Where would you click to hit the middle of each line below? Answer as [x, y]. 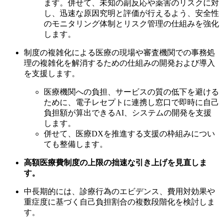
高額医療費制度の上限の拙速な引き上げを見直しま [115, 163]
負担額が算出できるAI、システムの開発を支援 [128, 113]
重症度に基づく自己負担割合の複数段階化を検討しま [119, 202]
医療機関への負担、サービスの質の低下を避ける [131, 92]
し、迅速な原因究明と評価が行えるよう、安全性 [131, 13]
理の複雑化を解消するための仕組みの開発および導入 [119, 63]
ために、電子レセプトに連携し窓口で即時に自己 [131, 103]
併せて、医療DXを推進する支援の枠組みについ [129, 134]
